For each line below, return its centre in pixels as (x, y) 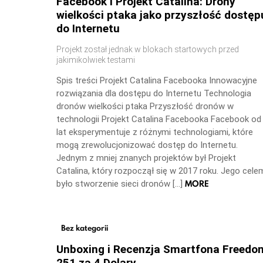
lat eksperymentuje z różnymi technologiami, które (155, 132)
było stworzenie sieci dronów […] (121, 184)
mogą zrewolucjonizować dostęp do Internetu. (147, 145)
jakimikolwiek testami (96, 60)
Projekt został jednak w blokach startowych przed (148, 50)
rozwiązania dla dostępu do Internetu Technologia (154, 94)
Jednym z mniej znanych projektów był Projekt (146, 158)
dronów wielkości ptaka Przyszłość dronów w (145, 107)
